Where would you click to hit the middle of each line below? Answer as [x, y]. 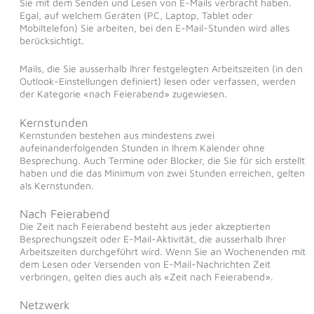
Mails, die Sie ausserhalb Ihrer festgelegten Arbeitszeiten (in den [161, 69]
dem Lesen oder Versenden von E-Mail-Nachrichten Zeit [145, 264]
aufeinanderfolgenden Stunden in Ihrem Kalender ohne [142, 147]
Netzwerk [45, 305]
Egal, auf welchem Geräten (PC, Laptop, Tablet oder [136, 15]
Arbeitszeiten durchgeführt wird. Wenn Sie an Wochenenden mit [162, 252]
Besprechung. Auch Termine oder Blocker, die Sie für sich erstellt [162, 160]
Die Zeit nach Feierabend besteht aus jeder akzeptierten [145, 226]
